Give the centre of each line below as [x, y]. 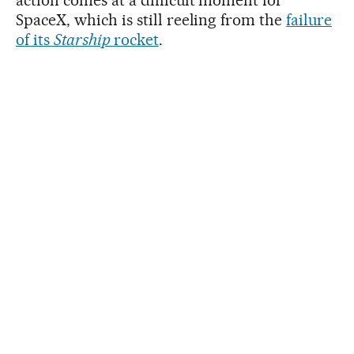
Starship [83, 39]
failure [309, 19]
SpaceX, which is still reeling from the [151, 19]
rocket [136, 39]
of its [35, 39]
